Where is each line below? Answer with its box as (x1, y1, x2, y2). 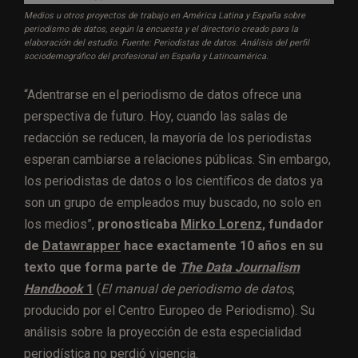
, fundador (262, 216, 324, 232)
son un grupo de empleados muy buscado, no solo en (24, 194, 321, 210)
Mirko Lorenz (181, 216, 262, 232)
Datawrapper (42, 237, 121, 253)
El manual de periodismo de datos (101, 280, 292, 296)
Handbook (24, 280, 83, 296)
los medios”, (24, 216, 97, 232)
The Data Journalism (180, 259, 300, 275)
